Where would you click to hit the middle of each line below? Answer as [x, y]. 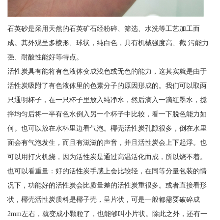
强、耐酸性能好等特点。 [45, 57]
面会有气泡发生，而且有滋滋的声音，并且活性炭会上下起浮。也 [107, 142]
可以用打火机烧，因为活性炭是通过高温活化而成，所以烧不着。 [107, 156]
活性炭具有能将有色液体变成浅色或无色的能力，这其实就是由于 [107, 71]
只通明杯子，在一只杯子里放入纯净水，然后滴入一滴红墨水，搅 [107, 99]
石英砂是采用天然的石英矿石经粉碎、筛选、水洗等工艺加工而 [103, 28]
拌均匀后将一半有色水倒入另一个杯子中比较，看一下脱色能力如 [107, 114]
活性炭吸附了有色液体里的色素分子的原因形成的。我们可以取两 [107, 85]
